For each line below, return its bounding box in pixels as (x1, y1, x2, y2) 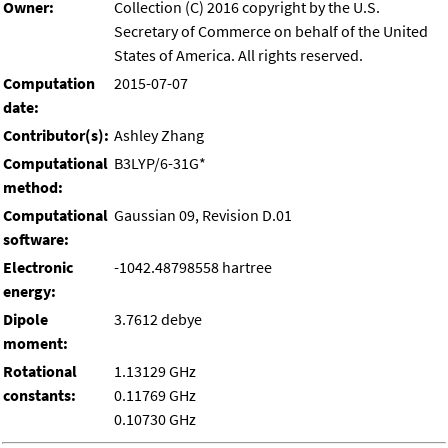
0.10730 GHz (114, 409, 196, 430)
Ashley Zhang (114, 125, 204, 146)
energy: (3, 281, 56, 302)
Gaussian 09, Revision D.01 (114, 205, 292, 226)
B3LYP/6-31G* (114, 153, 206, 174)
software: (3, 229, 69, 250)
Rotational (3, 361, 77, 382)
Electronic (3, 257, 73, 278)
